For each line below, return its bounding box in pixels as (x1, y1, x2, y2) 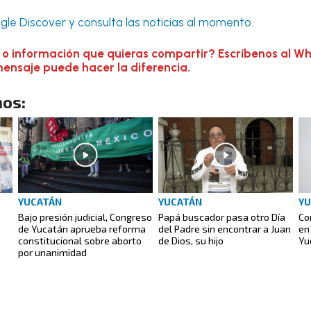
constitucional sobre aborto (18, 234, 142, 246)
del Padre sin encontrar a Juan (158, 222, 291, 235)
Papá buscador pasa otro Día (158, 210, 285, 223)
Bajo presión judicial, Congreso (18, 210, 152, 223)
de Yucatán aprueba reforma (18, 222, 146, 235)
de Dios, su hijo (158, 234, 224, 246)
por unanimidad (18, 246, 87, 258)
